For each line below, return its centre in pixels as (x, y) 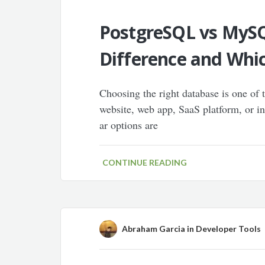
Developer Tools (228, 229)
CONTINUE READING (144, 162)
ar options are (128, 125)
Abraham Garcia (153, 229)
